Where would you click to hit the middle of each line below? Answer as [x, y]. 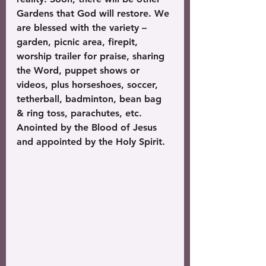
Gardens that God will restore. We [94, 13]
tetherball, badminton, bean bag [91, 99]
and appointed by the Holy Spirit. [92, 142]
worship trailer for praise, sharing [92, 56]
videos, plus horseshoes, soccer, [89, 85]
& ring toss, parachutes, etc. [81, 113]
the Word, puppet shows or [80, 70]
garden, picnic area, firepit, [79, 42]
